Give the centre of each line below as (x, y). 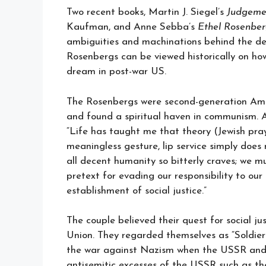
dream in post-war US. (116, 72)
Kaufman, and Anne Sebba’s (132, 27)
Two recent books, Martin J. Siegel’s (147, 12)
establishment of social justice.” (137, 191)
